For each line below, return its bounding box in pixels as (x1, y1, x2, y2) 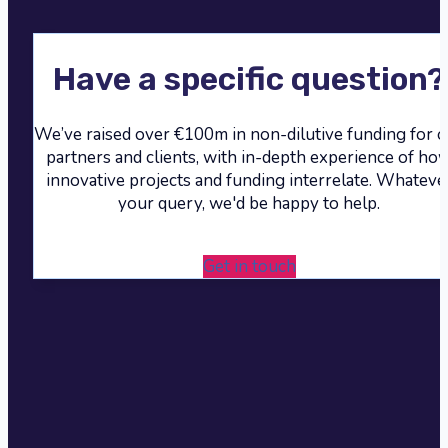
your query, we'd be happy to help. (118, 192, 380, 216)
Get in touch (202, 255, 296, 279)
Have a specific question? (53, 60, 445, 99)
